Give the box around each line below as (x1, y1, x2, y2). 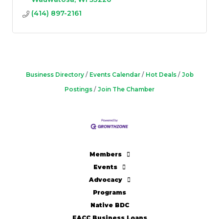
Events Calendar (89, 71, 140, 79)
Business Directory (25, 71, 84, 79)
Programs (93, 189, 126, 197)
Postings (65, 86, 92, 93)
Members (89, 151, 122, 158)
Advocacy (88, 176, 122, 184)
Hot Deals (145, 71, 176, 79)
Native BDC (90, 201, 129, 209)
